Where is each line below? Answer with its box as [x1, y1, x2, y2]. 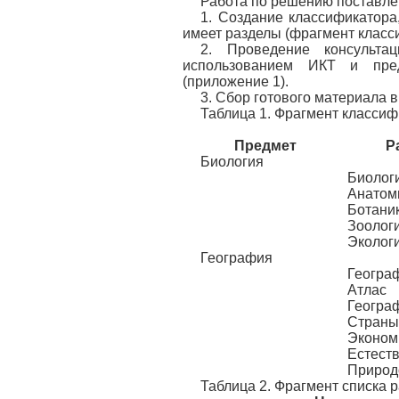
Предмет [233, 138, 297, 153]
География [200, 250, 273, 265]
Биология [200, 154, 264, 169]
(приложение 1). [183, 74, 289, 89]
